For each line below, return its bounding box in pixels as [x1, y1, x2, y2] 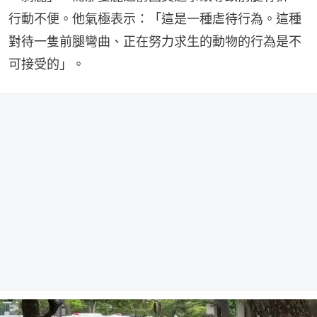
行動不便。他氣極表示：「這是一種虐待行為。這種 [8, 11, 301, 26]
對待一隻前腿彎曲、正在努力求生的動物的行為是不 [8, 34, 301, 49]
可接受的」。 [8, 57, 85, 71]
